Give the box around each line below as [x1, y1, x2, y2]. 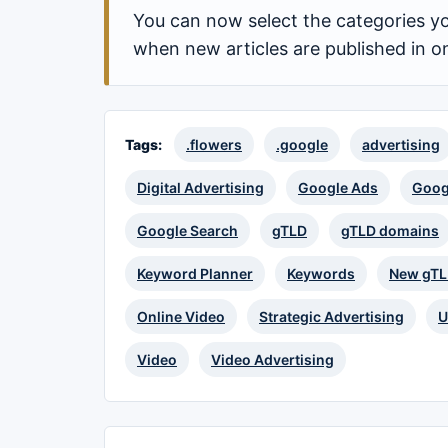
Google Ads [298, 178, 378, 196]
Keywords [287, 264, 355, 282]
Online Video [137, 307, 225, 325]
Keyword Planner [137, 264, 253, 282]
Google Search [137, 221, 238, 239]
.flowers [186, 135, 242, 153]
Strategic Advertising [259, 307, 404, 325]
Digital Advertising [137, 178, 264, 196]
